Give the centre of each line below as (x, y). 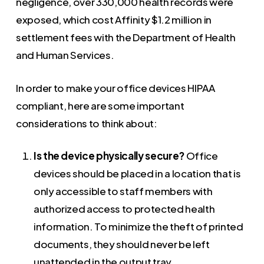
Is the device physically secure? (110, 156)
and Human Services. (65, 55)
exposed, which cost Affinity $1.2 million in (113, 20)
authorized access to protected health (124, 209)
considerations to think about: (86, 123)
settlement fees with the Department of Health (126, 37)
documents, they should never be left (121, 244)
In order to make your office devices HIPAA (115, 88)
